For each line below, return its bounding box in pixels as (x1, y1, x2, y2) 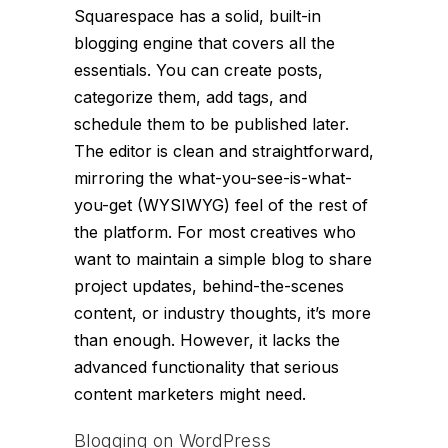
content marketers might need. (74, 384, 306, 405)
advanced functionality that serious (74, 357, 339, 378)
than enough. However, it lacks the (74, 330, 340, 351)
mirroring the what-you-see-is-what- (74, 168, 352, 189)
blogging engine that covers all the (74, 33, 335, 54)
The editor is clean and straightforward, (74, 141, 374, 162)
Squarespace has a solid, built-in (74, 6, 321, 27)
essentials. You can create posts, (74, 60, 323, 81)
